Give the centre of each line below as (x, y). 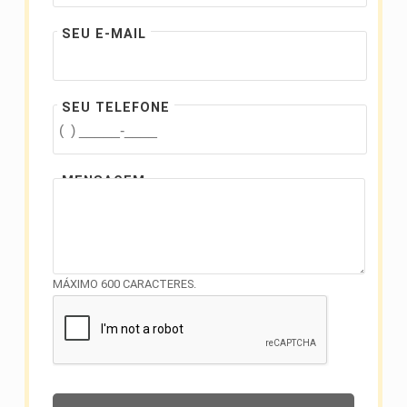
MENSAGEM (104, 182)
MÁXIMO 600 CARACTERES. (124, 284)
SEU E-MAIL (104, 35)
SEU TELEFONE (116, 108)
